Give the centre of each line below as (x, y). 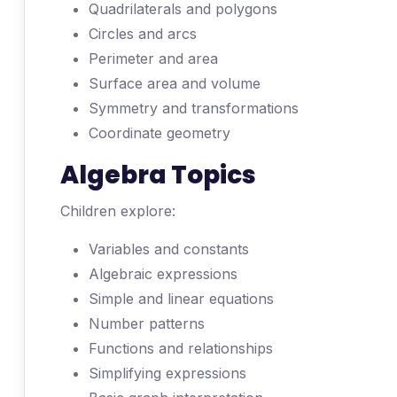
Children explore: (118, 211)
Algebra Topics (158, 175)
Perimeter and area (153, 58)
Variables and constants (169, 249)
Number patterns (147, 323)
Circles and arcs (143, 34)
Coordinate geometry (160, 133)
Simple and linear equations (181, 299)
